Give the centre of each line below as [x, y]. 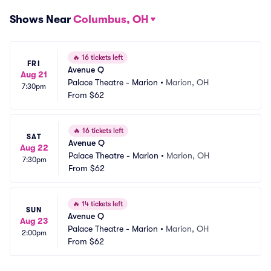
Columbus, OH [111, 19]
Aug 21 [34, 74]
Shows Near [41, 19]
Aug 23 [34, 221]
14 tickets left [101, 204]
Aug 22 [34, 148]
